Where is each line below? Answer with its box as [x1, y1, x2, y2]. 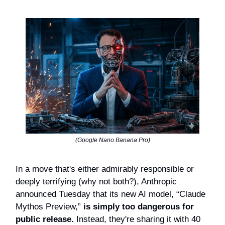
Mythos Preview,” [16, 202, 81, 212]
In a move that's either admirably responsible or [16, 164, 194, 174]
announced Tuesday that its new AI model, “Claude [16, 189, 205, 199]
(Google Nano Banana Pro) [75, 137, 150, 144]
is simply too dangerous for [81, 202, 194, 212]
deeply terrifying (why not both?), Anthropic [16, 177, 177, 187]
